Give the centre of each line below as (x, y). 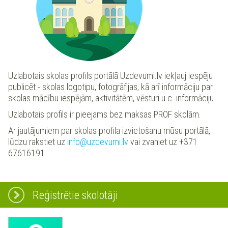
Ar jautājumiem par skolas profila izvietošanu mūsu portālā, (109, 130)
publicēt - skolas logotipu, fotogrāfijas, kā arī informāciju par (110, 87)
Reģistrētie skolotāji (75, 195)
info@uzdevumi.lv (98, 141)
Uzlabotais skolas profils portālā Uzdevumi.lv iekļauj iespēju (110, 75)
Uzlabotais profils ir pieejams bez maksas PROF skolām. (105, 114)
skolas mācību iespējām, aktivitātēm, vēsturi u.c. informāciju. (112, 98)
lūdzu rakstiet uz (38, 141)
